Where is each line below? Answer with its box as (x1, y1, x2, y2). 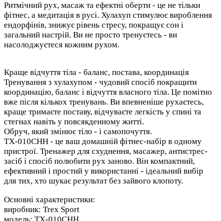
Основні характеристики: (4, 194, 95, 204)
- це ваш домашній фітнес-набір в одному (48, 136, 202, 146)
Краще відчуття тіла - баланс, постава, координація (4, 67, 189, 77)
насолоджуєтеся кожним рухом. (4, 39, 119, 49)
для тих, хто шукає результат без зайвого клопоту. (4, 176, 183, 185)
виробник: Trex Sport (4, 204, 79, 214)
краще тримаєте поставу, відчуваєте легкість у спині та (4, 107, 201, 116)
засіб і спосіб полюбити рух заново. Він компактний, (4, 156, 195, 166)
